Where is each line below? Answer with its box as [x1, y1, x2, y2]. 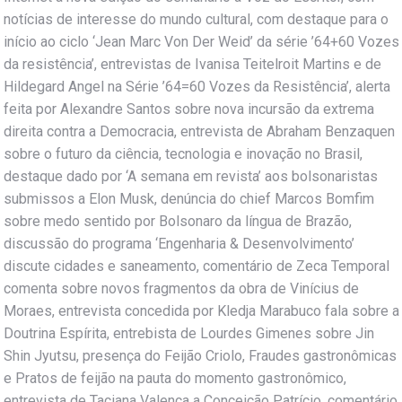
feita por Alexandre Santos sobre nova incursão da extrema [4, 100, 374, 118]
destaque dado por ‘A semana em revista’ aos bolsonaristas [4, 168, 378, 185]
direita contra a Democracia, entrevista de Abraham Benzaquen [4, 123, 395, 140]
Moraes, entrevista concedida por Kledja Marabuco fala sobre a [4, 302, 399, 319]
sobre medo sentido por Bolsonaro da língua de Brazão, [4, 213, 352, 230]
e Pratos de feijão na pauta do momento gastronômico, [4, 370, 346, 387]
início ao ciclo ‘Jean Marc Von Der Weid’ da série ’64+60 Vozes [4, 33, 399, 50]
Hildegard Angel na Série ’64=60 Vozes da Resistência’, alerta [4, 78, 390, 95]
